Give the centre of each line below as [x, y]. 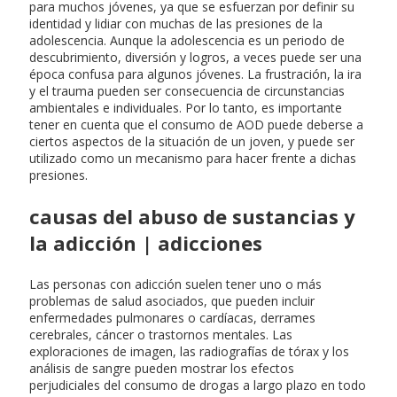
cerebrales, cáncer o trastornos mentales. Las [161, 334]
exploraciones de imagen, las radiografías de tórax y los [189, 351]
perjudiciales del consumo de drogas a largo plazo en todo [198, 385]
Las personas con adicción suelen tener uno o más [175, 284]
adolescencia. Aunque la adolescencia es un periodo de [187, 40]
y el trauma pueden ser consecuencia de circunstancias [187, 90]
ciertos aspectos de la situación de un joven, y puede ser [192, 141]
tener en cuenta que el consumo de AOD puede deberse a [196, 124]
